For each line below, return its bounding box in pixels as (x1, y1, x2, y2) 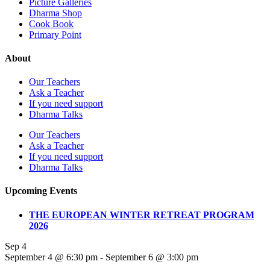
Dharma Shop (29, 7, 82, 18)
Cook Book (29, 18, 74, 29)
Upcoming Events (5, 186, 77, 196)
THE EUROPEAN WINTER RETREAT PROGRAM (29, 209, 254, 220)
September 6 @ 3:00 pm (105, 251, 198, 262)
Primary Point (29, 29, 81, 40)
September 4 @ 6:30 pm (5, 251, 98, 262)
